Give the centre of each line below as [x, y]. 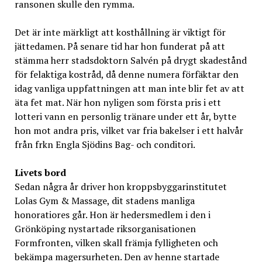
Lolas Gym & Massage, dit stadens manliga [104, 200]
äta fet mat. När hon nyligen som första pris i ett [118, 102]
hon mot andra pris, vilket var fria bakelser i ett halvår [129, 130]
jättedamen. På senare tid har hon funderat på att [120, 46]
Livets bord [40, 172]
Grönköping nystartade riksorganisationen [105, 228]
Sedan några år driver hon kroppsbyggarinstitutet [120, 186]
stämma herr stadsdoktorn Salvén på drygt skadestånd [130, 60]
